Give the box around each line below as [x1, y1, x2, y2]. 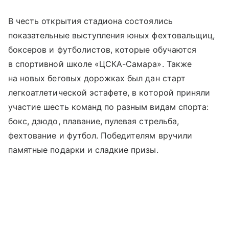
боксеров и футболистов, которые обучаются [8, 44, 196, 55]
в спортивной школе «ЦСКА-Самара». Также [8, 58, 192, 69]
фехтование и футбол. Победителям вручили [8, 130, 192, 141]
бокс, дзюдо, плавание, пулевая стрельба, [8, 116, 179, 126]
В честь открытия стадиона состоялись [8, 15, 173, 26]
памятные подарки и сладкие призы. [8, 144, 158, 155]
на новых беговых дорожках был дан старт [8, 73, 186, 83]
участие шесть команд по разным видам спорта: [8, 101, 209, 112]
